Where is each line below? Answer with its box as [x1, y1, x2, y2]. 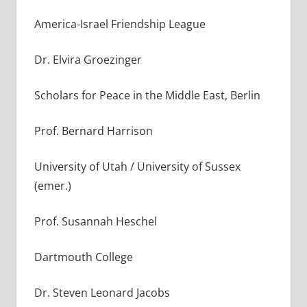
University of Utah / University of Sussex [34, 158, 241, 174]
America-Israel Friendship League [34, 16, 206, 32]
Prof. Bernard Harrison [34, 123, 153, 138]
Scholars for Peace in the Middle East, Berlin [34, 87, 260, 103]
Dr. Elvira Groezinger [34, 51, 142, 67]
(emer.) [34, 177, 71, 193]
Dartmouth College [34, 249, 133, 265]
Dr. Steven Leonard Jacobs [34, 284, 170, 300]
